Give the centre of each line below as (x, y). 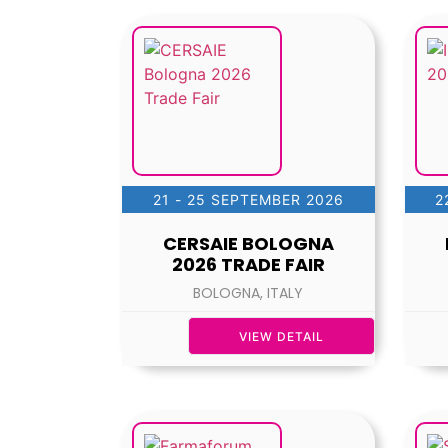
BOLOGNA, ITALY (248, 293)
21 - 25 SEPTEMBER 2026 (248, 200)
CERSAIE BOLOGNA (248, 244)
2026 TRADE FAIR (248, 265)
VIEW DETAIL (281, 337)
